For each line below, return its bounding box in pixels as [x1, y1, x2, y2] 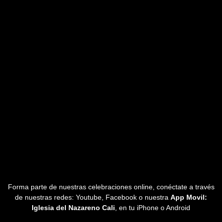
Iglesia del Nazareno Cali [32, 203, 115, 212]
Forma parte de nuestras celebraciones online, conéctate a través [7, 182, 215, 191]
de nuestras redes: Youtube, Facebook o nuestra [15, 193, 170, 201]
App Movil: [170, 193, 207, 201]
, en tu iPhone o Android [115, 203, 190, 212]
